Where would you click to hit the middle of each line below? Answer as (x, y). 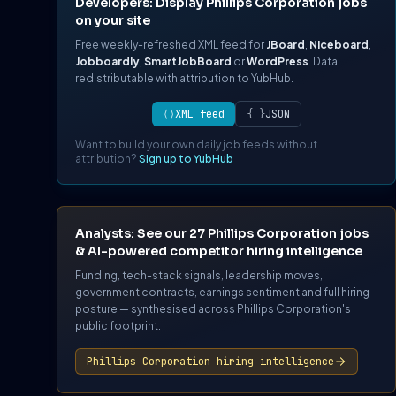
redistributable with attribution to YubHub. (184, 79)
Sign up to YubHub (186, 159)
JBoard (286, 45)
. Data (323, 62)
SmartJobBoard (188, 62)
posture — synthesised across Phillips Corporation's (213, 309)
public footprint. (118, 326)
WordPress (278, 62)
